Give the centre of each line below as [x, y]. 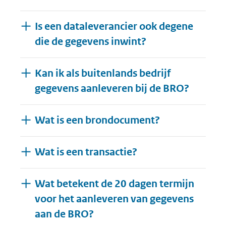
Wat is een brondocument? [97, 120]
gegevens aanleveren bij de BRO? [112, 89]
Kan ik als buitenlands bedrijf [102, 73]
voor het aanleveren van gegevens [114, 199]
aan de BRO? [64, 214]
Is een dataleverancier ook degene [114, 26]
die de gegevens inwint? [90, 42]
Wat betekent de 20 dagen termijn [114, 184]
